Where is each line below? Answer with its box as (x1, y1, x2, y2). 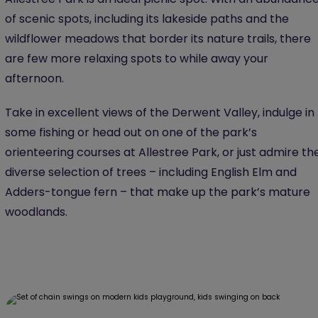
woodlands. (5, 204, 67, 220)
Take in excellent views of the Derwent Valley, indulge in (5, 104, 314, 121)
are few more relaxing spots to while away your (5, 50, 268, 67)
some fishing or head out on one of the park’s (5, 124, 257, 141)
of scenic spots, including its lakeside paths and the (5, 11, 289, 27)
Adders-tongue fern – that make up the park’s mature (5, 184, 310, 200)
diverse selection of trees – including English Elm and (5, 164, 297, 180)
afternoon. (5, 70, 67, 87)
